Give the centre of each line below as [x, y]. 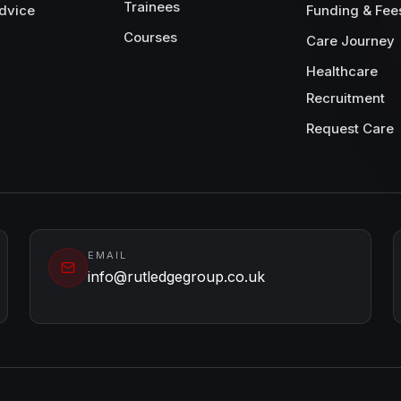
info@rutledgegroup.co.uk [177, 277]
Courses [150, 37]
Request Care [350, 128]
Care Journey [350, 41]
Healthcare [342, 71]
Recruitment [346, 98]
